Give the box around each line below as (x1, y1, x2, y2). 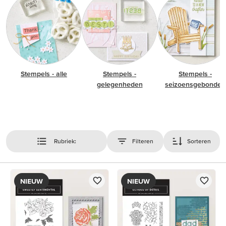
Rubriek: (53, 138, 76, 144)
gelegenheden (96, 80, 143, 88)
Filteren (132, 138, 153, 144)
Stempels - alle (21, 70, 67, 78)
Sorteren (187, 138, 211, 144)
